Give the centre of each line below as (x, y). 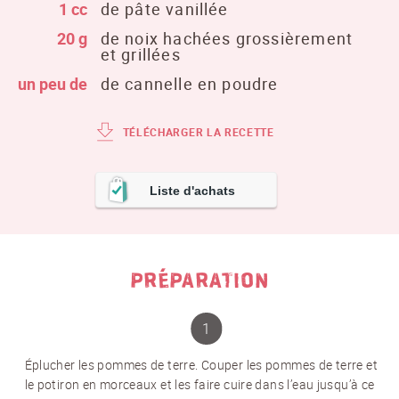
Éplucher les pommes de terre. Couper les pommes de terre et (201, 365)
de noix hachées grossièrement (227, 39)
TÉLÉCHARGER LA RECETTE (198, 132)
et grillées (140, 55)
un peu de (52, 84)
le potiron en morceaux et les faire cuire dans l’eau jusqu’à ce (199, 385)
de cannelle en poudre (189, 84)
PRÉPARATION (199, 281)
